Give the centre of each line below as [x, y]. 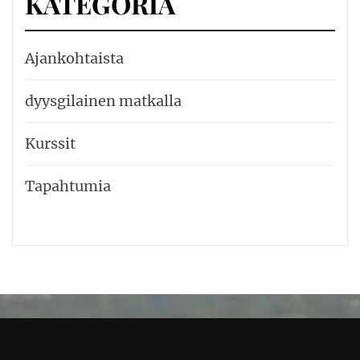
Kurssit [50, 144]
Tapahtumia [68, 186]
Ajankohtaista [74, 59]
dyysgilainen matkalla [103, 101]
